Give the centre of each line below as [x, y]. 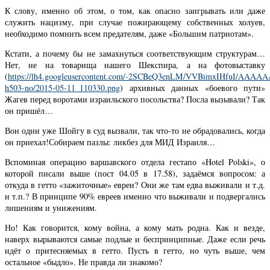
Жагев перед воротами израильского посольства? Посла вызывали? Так [135, 99]
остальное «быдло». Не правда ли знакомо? [83, 262]
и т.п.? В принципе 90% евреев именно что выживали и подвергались [135, 196]
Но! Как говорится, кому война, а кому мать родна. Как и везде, [135, 227]
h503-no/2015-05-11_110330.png [62, 87]
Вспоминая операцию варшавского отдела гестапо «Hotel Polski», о [135, 162]
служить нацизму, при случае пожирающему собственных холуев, [135, 22]
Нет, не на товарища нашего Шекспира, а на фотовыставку [135, 64]
